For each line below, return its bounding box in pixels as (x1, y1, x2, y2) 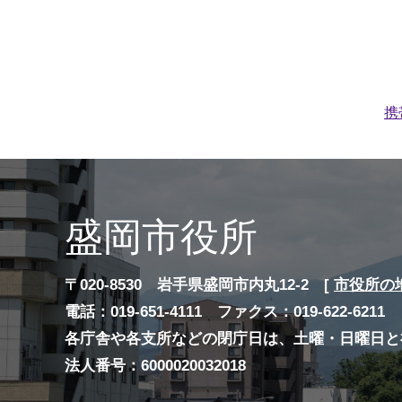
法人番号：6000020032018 (65, 357, 246, 374)
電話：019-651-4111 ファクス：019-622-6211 (65, 303, 385, 320)
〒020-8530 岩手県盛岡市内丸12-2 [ (65, 276, 334, 293)
